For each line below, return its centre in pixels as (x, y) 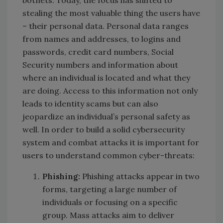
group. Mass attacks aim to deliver (108, 215)
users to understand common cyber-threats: (109, 155)
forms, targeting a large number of (110, 189)
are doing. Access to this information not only (110, 90)
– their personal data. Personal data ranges (106, 26)
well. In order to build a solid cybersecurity (104, 129)
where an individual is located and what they (106, 77)
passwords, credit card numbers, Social (98, 52)
